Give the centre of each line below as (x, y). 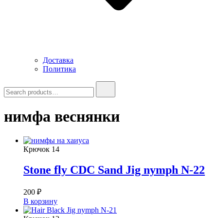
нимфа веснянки (62, 117)
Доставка (58, 60)
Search (14, 85)
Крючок (36, 149)
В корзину (40, 201)
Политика (59, 69)
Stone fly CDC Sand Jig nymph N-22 (114, 170)
